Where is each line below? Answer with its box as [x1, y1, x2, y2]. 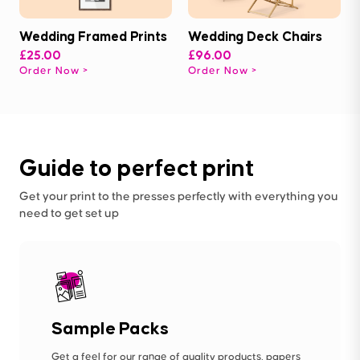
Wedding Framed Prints [19, 28, 167, 45]
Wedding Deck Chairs [188, 28, 323, 45]
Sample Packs [51, 317, 169, 339]
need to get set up [19, 207, 119, 220]
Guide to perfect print [19, 153, 254, 182]
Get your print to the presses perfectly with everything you [19, 190, 338, 203]
